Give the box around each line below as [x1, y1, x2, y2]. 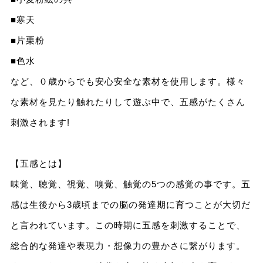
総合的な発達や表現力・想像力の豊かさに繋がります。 [10, 241, 245, 251]
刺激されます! [10, 117, 70, 128]
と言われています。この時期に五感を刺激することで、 [10, 220, 245, 231]
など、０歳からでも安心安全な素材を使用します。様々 [10, 76, 245, 87]
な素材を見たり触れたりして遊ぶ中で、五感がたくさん [10, 97, 245, 107]
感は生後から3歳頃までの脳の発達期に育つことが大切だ [10, 200, 251, 210]
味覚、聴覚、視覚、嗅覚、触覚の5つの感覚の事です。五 [10, 179, 251, 190]
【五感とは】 [10, 159, 67, 169]
